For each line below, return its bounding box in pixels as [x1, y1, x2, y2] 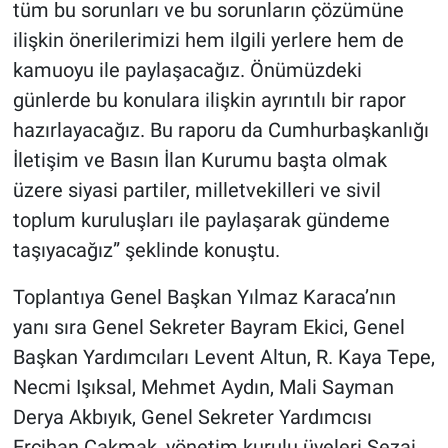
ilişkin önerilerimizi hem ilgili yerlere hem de [12, 27, 404, 52]
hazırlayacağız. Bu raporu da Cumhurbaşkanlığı [12, 117, 429, 142]
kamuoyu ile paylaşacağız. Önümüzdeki [12, 57, 362, 82]
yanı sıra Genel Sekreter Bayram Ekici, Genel [12, 314, 405, 339]
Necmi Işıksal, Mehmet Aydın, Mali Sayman [12, 374, 394, 399]
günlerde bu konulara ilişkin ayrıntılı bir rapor [12, 87, 406, 112]
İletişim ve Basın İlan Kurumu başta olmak [12, 147, 387, 172]
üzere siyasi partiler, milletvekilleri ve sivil [12, 177, 381, 202]
